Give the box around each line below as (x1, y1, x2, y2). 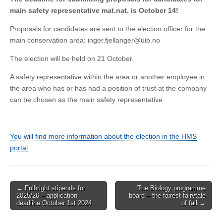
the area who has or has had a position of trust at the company (10, 84, 207, 92)
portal (10, 143, 28, 152)
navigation (9, 195, 55, 205)
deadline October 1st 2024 (16, 199, 92, 207)
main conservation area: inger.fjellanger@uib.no (10, 36, 160, 44)
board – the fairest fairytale (129, 191, 206, 199)
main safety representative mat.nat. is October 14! (10, 6, 178, 14)
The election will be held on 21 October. (10, 54, 134, 62)
